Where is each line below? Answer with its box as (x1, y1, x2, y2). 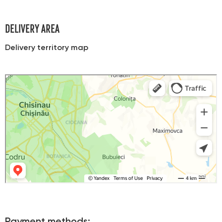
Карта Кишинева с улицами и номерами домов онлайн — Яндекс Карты (5, 84, 209, 90)
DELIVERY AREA (5, 20, 59, 35)
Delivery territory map (5, 44, 88, 52)
